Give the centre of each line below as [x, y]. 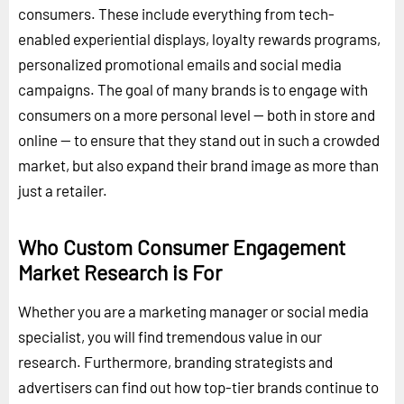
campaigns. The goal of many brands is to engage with [193, 89]
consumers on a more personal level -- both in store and [197, 114]
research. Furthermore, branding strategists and [175, 361]
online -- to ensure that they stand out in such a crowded [199, 139]
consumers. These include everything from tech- [176, 13]
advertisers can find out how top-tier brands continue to [198, 386]
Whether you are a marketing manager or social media [193, 311]
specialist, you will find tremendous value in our [170, 336]
